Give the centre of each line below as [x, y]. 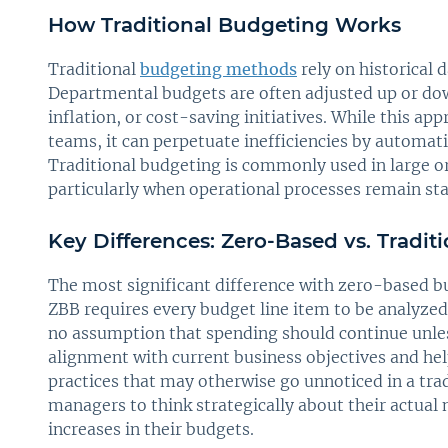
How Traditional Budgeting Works [224, 24]
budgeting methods [218, 68]
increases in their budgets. [151, 428]
